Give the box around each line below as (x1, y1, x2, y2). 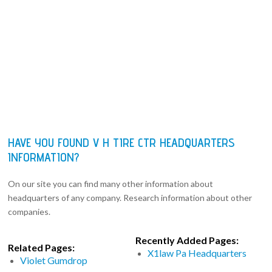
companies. (8, 206, 51, 217)
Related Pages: (8, 241, 75, 253)
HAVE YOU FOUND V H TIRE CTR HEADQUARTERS (8, 135, 235, 150)
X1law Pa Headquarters (148, 246, 247, 259)
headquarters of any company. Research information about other (8, 192, 253, 203)
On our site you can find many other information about (8, 178, 214, 189)
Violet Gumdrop (20, 254, 88, 266)
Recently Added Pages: (135, 234, 239, 246)
